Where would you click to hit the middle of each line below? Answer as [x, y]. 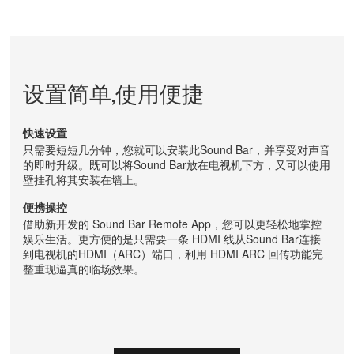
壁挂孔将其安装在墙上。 [84, 179]
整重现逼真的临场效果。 [84, 268]
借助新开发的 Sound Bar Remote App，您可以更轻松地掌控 [172, 223]
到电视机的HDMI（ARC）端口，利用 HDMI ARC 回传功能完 [173, 253]
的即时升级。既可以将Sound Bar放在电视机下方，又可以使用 [177, 164]
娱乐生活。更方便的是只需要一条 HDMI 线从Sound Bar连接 [172, 238]
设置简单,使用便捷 [113, 92]
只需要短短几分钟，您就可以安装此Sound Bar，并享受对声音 [177, 149]
